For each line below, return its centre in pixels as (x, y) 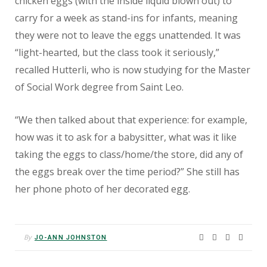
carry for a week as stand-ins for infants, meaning (126, 18)
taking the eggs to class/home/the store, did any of (129, 155)
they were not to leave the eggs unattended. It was (128, 35)
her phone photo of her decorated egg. (103, 189)
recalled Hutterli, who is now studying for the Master (133, 70)
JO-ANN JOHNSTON (71, 238)
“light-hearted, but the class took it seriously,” (117, 53)
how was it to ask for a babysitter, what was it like (126, 137)
